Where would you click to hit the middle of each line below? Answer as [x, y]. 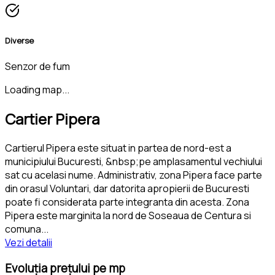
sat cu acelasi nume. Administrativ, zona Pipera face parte [134, 175]
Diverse [19, 40]
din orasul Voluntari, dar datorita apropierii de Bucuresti [127, 188]
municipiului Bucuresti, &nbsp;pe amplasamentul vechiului [134, 161]
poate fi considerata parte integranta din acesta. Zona [127, 202]
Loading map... [37, 89]
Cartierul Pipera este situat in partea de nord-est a [118, 148]
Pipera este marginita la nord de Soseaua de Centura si [128, 215]
